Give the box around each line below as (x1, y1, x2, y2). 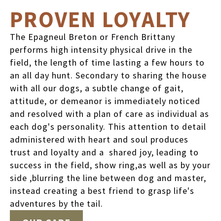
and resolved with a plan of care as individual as (10, 108, 209, 119)
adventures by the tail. (10, 198, 103, 209)
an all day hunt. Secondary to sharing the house (10, 70, 207, 81)
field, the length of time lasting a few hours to (10, 57, 205, 68)
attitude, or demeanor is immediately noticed (10, 95, 200, 107)
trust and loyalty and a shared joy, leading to (10, 147, 199, 158)
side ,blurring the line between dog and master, (10, 172, 206, 184)
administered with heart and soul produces (10, 134, 188, 145)
